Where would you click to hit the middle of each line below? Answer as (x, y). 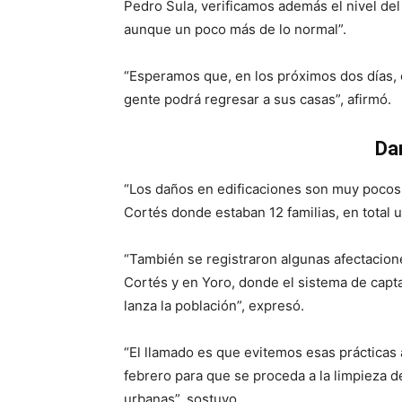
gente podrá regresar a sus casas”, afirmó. (258, 99)
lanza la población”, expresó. (214, 306)
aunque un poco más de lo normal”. (235, 29)
